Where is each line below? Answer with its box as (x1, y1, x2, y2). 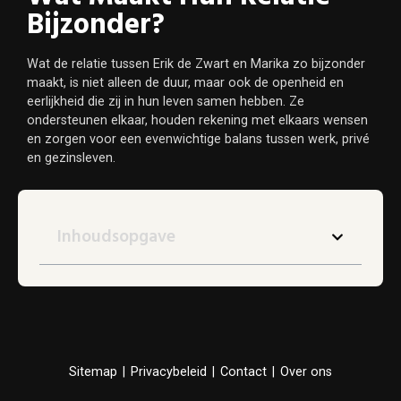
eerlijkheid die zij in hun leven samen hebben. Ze (27, 94, 304, 110)
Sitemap (69, 363, 117, 380)
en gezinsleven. (27, 150, 115, 166)
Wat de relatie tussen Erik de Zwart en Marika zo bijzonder (27, 56, 365, 73)
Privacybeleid (131, 363, 207, 380)
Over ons (280, 363, 332, 380)
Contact (220, 363, 267, 380)
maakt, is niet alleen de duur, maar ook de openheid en (27, 75, 344, 91)
